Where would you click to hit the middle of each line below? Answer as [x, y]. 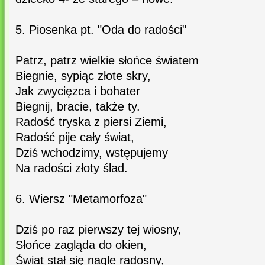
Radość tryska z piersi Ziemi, [91, 122]
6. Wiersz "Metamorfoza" [81, 199]
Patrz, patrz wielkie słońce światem [107, 61]
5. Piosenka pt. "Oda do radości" [101, 30]
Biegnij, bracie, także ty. [78, 107]
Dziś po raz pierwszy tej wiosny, [98, 230]
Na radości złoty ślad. [72, 168]
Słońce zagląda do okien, [81, 245]
